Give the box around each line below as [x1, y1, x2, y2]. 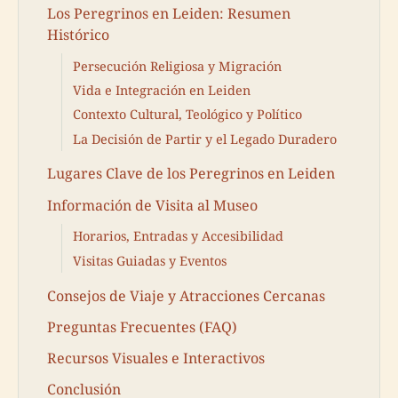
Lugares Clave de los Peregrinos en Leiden [47, 163, 335, 184]
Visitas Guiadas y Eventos [73, 251, 227, 269]
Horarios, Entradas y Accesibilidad [73, 227, 283, 245]
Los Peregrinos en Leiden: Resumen [47, 3, 291, 23]
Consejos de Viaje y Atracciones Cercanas [47, 285, 325, 306]
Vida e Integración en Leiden [73, 81, 251, 99]
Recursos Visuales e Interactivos [47, 347, 265, 368]
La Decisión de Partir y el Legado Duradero [73, 130, 337, 147]
